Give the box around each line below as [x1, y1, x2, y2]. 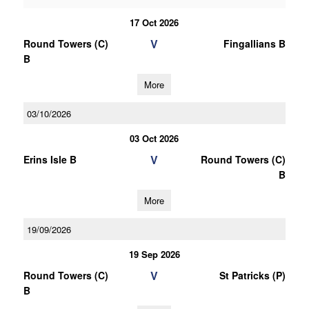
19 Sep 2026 [128, 248, 180, 261]
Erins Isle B [23, 152, 77, 166]
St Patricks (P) [219, 268, 286, 282]
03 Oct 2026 [130, 132, 179, 145]
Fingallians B [223, 37, 286, 50]
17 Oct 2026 [130, 16, 179, 29]
